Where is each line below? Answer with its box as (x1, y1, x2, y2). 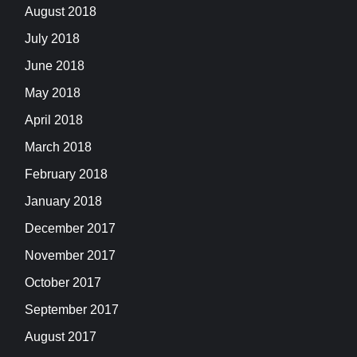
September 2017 (25, 303, 119, 317)
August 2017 (25, 330, 96, 344)
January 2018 (25, 194, 102, 209)
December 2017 (25, 222, 116, 236)
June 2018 (25, 59, 84, 73)
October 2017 (25, 276, 101, 290)
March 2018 (25, 140, 92, 155)
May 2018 (25, 86, 80, 100)
